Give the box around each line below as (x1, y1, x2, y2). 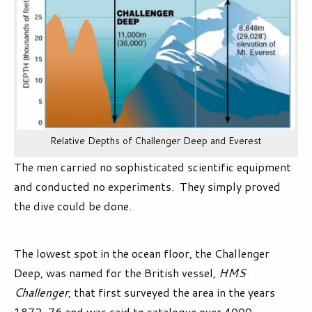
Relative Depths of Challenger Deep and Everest (50, 134, 262, 148)
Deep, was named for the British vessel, (14, 265, 219, 281)
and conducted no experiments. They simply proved (14, 178, 281, 195)
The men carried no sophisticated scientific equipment (14, 159, 291, 175)
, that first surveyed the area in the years (68, 284, 275, 301)
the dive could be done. (14, 198, 132, 214)
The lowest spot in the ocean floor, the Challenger (14, 245, 270, 262)
